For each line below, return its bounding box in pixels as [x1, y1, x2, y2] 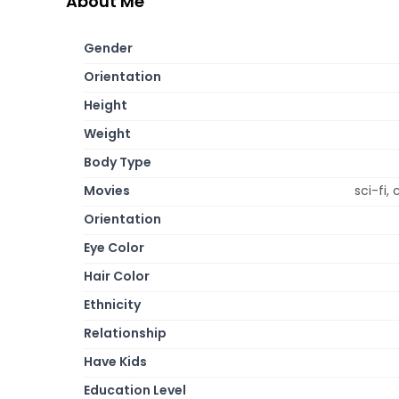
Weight [84, 124, 131, 142]
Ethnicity [84, 295, 141, 313]
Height [84, 95, 127, 114]
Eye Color [84, 238, 144, 256]
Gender [84, 38, 133, 57]
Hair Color [84, 266, 150, 285]
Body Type [84, 152, 151, 171]
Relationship [84, 323, 167, 342]
